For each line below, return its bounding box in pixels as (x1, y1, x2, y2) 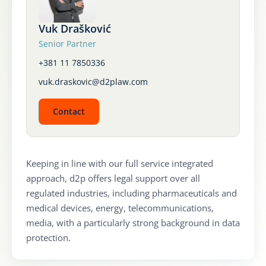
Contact (53, 106, 85, 117)
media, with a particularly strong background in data (26, 217, 240, 229)
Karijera (12, 21, 52, 35)
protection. (26, 232, 71, 243)
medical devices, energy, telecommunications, (26, 202, 214, 214)
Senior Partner (39, 38, 96, 49)
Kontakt (12, 52, 52, 66)
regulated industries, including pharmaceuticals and (26, 187, 237, 199)
